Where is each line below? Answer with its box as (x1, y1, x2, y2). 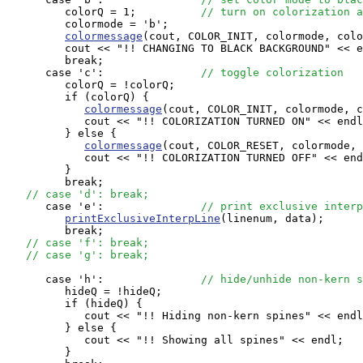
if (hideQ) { (6, 297, 143, 310)
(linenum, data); (220, 212, 324, 224)
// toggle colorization (201, 66, 344, 79)
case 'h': (6, 273, 201, 285)
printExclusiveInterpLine (65, 212, 220, 224)
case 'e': (6, 200, 201, 212)
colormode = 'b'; (6, 18, 169, 30)
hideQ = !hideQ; (6, 285, 162, 297)
